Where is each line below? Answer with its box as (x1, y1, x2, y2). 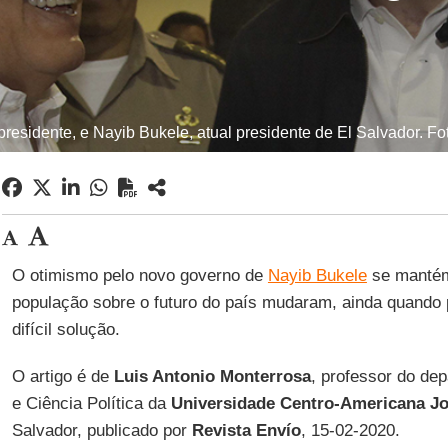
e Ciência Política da (11, 394, 171, 413)
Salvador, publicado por (11, 421, 192, 440)
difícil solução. (11, 320, 120, 339)
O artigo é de (11, 367, 114, 386)
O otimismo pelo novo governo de (11, 266, 268, 285)
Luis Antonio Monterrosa (113, 367, 311, 386)
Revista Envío (191, 421, 301, 440)
